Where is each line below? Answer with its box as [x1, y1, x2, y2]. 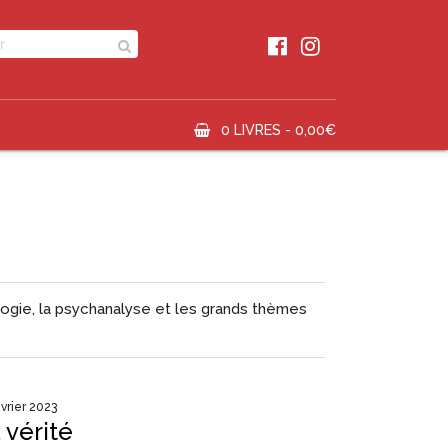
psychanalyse [55, 300, 152, 319]
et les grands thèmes [151, 300, 308, 319]
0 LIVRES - [221, 121, 295, 138]
